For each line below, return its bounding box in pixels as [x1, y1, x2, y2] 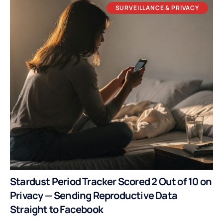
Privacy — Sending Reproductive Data [10, 189, 178, 202]
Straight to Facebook [10, 203, 103, 216]
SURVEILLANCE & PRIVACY [115, 3, 199, 12]
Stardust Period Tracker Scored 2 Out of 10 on [10, 175, 212, 188]
